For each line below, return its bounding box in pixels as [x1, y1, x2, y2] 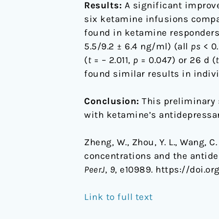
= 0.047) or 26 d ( [138, 54, 216, 66]
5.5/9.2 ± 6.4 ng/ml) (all [84, 41, 191, 52]
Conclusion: [84, 95, 139, 107]
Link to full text [84, 191, 153, 202]
